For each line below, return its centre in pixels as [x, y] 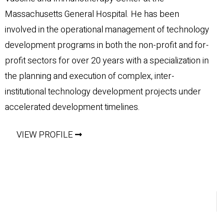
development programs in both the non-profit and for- [107, 45]
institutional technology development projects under [103, 92]
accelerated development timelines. [72, 107]
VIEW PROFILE [45, 135]
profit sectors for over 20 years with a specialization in [107, 61]
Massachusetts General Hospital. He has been [92, 14]
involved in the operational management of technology [107, 30]
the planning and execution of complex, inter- [90, 76]
